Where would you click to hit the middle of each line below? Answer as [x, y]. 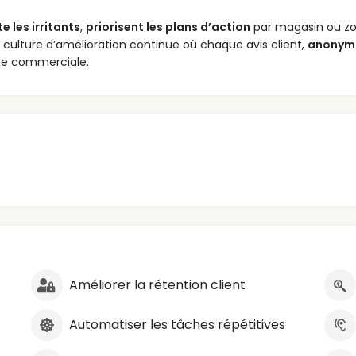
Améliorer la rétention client [157, 285]
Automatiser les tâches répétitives [177, 325]
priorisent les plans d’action [168, 27]
